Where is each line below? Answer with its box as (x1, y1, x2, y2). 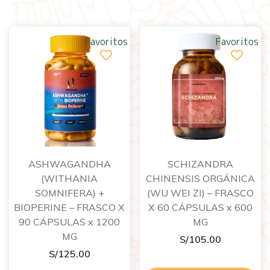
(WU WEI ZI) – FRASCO (147, 186, 254, 199)
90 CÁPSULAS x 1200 (19, 215, 121, 228)
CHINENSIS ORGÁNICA (146, 172, 256, 184)
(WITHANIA (41, 172, 98, 184)
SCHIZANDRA (168, 157, 234, 170)
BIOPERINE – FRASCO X (14, 201, 125, 213)
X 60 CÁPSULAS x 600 (148, 201, 253, 213)
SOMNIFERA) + (34, 186, 104, 199)
